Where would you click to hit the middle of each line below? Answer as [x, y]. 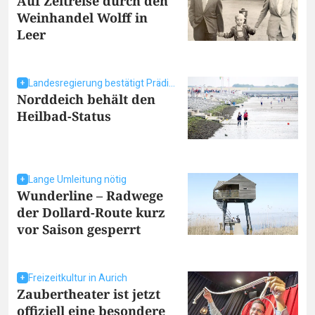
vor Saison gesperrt [79, 229]
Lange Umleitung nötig [77, 179]
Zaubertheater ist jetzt [89, 294]
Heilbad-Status [64, 116]
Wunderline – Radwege [90, 195]
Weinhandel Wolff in [82, 18]
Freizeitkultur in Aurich [78, 278]
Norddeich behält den [86, 99]
